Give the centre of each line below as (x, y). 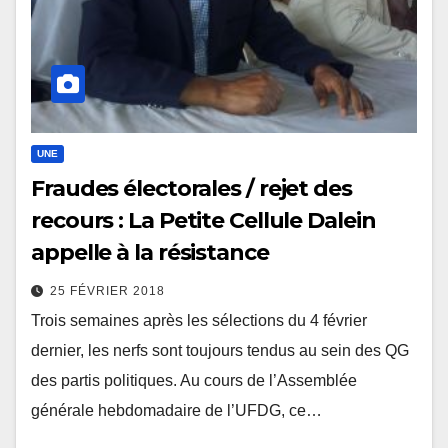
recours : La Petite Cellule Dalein (203, 221)
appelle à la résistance (150, 253)
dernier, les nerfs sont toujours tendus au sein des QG (220, 351)
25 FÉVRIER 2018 (107, 291)
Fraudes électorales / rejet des (191, 189)
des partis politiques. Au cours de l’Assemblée (194, 381)
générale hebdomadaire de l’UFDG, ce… (176, 411)
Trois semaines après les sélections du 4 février (199, 321)
